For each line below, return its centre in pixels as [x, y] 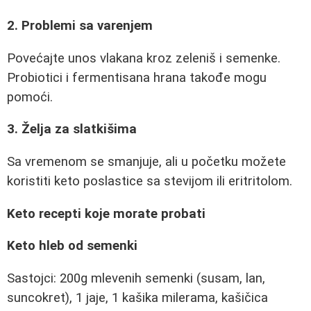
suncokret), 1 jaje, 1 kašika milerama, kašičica [137, 297]
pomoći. [30, 97]
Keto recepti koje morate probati [106, 213]
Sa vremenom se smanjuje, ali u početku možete [146, 161]
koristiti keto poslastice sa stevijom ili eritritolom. [150, 181]
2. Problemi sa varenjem [80, 25]
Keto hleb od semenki [72, 246]
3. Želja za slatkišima [72, 129]
